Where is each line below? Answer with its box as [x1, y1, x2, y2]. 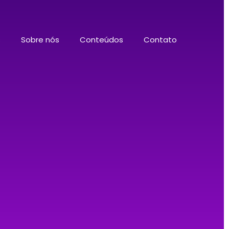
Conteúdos [80, 34, 123, 45]
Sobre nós [21, 34, 59, 45]
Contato [144, 34, 177, 45]
